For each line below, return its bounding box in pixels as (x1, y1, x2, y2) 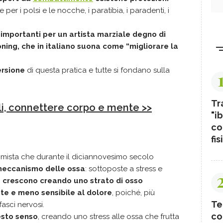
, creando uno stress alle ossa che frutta (38, 212, 179, 221)
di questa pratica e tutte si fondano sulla (25, 66, 170, 75)
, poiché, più (112, 188, 155, 197)
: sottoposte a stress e (85, 164, 162, 173)
